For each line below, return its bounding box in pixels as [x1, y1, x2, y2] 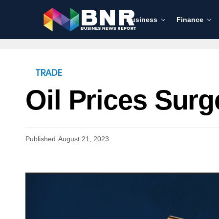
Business [126, 16, 157, 23]
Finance [176, 16, 203, 23]
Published [25, 135, 56, 143]
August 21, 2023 [58, 135, 109, 143]
